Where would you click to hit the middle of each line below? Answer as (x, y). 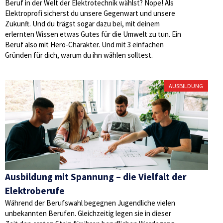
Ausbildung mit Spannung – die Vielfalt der (96, 177)
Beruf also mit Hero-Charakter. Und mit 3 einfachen (84, 45)
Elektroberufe (35, 191)
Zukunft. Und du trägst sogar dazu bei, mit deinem (82, 24)
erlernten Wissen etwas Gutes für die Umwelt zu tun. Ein (93, 34)
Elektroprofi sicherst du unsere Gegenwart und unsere (90, 13)
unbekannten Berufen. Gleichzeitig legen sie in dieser (88, 213)
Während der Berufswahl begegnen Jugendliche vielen (90, 203)
